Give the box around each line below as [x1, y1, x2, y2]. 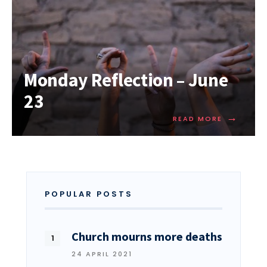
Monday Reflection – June [24, 68, 228, 92]
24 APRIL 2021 [72, 249, 132, 259]
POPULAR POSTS [45, 188, 133, 200]
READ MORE [173, 114, 222, 124]
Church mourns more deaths [72, 229, 222, 244]
